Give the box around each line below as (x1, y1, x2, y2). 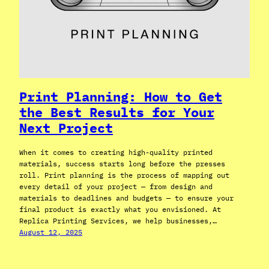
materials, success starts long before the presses (19, 159, 225, 169)
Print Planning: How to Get (19, 88, 222, 105)
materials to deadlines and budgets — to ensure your (19, 193, 234, 203)
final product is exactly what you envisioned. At (19, 205, 221, 214)
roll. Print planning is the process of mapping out (19, 171, 229, 180)
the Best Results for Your (19, 104, 214, 121)
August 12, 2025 (19, 228, 82, 237)
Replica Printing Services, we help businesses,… (19, 216, 217, 226)
